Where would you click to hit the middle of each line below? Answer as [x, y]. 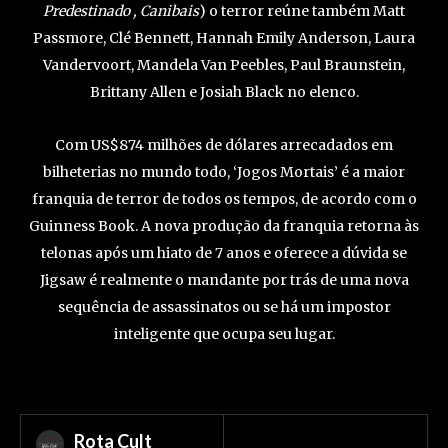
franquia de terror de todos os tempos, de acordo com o [224, 199]
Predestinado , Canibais [121, 11]
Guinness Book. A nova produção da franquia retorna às [224, 226]
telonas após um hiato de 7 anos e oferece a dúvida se [224, 253]
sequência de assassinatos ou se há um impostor [224, 307]
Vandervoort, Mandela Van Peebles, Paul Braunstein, [224, 65]
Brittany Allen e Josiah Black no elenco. [224, 92]
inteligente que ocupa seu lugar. [224, 334]
